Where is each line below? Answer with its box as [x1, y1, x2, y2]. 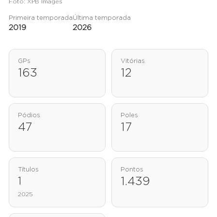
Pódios [18, 112, 40, 119]
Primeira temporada [9, 15, 73, 22]
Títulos [18, 167, 39, 173]
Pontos [121, 167, 143, 173]
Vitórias [121, 58, 145, 65]
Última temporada [73, 15, 131, 22]
